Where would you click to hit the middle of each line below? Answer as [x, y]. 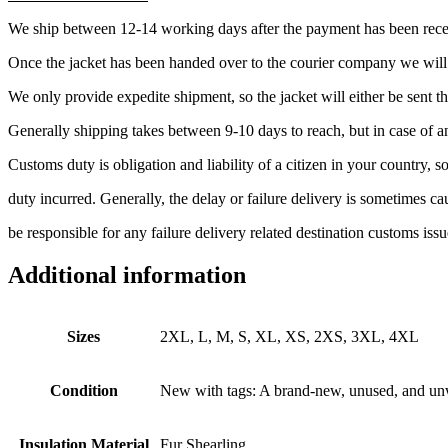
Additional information [127, 275]
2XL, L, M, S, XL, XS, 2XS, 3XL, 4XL [289, 336]
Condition [83, 390]
